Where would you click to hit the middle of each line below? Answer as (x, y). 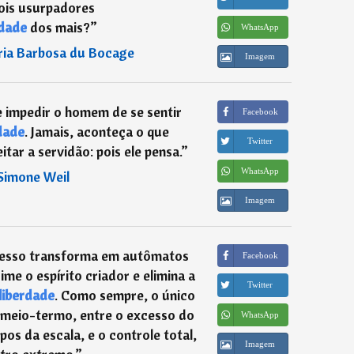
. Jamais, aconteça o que (97, 131)
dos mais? (58, 27)
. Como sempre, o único (124, 295)
